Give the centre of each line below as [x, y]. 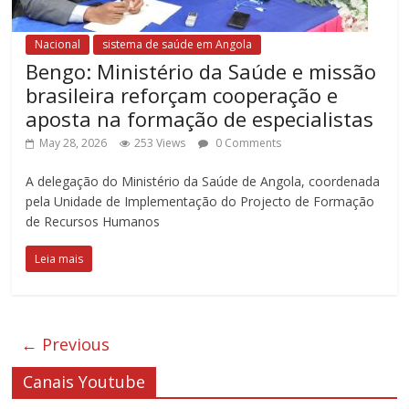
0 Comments [247, 142]
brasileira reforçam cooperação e [182, 94]
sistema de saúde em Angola [178, 44]
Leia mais [59, 258]
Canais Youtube [84, 381]
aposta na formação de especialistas [200, 118]
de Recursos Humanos [93, 221]
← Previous [66, 344]
